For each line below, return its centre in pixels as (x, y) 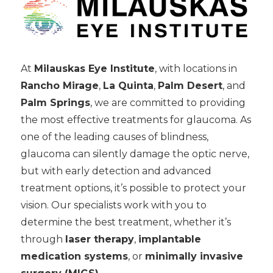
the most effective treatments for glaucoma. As (136, 120)
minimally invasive (194, 257)
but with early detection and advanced (116, 171)
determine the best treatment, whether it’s (126, 222)
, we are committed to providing (168, 103)
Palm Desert (190, 86)
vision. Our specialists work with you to (113, 205)
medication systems (74, 257)
